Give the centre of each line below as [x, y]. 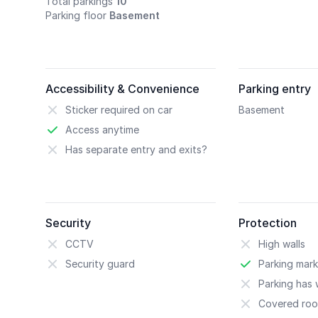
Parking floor [76, 15]
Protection [268, 223]
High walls [282, 244]
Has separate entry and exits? [136, 149]
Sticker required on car [119, 110]
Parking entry [275, 89]
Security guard [100, 264]
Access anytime [102, 130]
